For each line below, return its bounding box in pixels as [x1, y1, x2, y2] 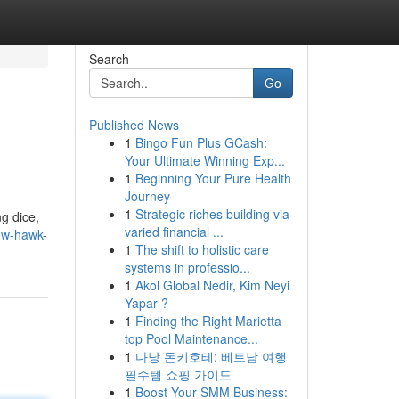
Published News [88, 116, 179, 134]
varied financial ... [124, 223, 224, 240]
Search [88, 50, 129, 68]
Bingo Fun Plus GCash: [134, 134, 267, 151]
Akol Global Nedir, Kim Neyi [134, 276, 289, 294]
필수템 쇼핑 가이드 [124, 365, 232, 383]
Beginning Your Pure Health [134, 169, 291, 187]
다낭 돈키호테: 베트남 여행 [134, 347, 287, 365]
